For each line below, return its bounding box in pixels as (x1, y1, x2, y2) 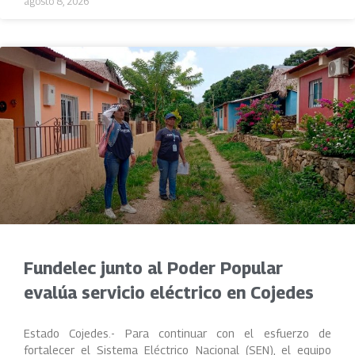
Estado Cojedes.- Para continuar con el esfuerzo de (24, 326, 331, 340)
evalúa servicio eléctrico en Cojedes (24, 283, 314, 303)
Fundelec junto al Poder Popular (24, 258, 283, 278)
